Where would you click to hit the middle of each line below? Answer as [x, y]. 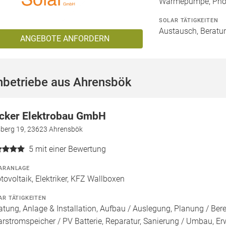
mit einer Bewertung [71, 149]
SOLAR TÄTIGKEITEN [188, 20]
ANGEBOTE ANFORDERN [65, 39]
